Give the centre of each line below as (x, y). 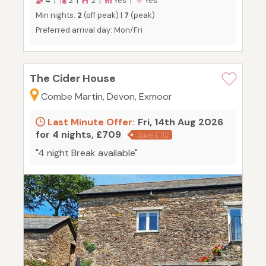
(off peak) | (103, 15)
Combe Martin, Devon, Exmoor (107, 97)
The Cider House (73, 79)
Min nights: (56, 15)
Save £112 (153, 135)
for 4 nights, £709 (78, 135)
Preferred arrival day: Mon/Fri (89, 30)
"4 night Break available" (87, 153)
